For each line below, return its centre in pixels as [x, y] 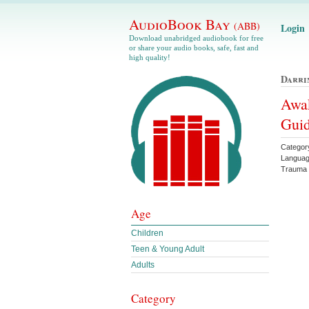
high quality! [150, 57]
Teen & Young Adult [168, 249]
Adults [143, 265]
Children [147, 233]
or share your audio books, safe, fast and [194, 48]
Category [153, 298]
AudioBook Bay [181, 24]
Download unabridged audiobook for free [196, 38]
